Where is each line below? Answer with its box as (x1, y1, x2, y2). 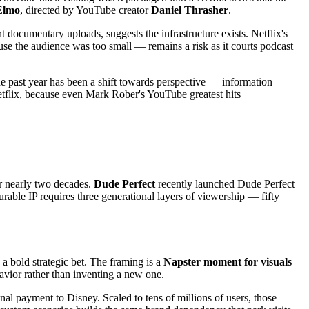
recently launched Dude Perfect (155, 177, 295, 190)
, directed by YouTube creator (20, 4, 151, 17)
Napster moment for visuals (163, 256, 292, 268)
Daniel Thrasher (151, 4, 228, 17)
